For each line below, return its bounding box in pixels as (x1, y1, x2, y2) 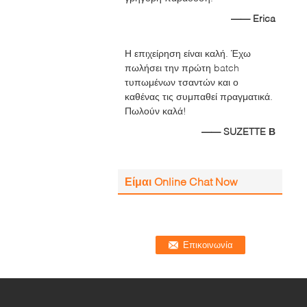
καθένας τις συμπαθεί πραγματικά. (125, 90, 273, 102)
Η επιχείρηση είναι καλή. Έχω (125, 47, 251, 59)
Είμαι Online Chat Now (125, 175, 238, 188)
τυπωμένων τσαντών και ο (125, 76, 238, 88)
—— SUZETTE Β (201, 125, 275, 137)
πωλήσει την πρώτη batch (125, 62, 239, 73)
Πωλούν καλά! (125, 105, 186, 116)
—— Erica (231, 12, 275, 24)
